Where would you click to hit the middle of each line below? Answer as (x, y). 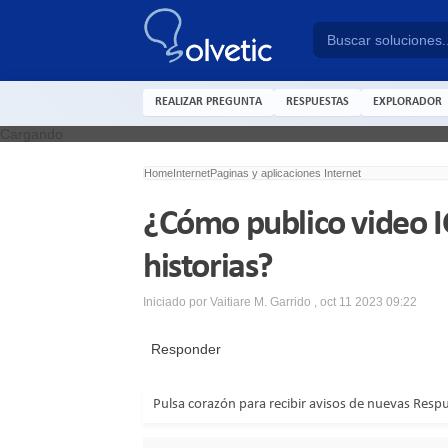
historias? (208, 267)
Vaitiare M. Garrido (262, 301)
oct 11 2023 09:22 (368, 301)
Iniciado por (176, 301)
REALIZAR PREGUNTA (208, 101)
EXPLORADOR (407, 101)
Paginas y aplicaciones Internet (285, 172)
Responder (182, 348)
